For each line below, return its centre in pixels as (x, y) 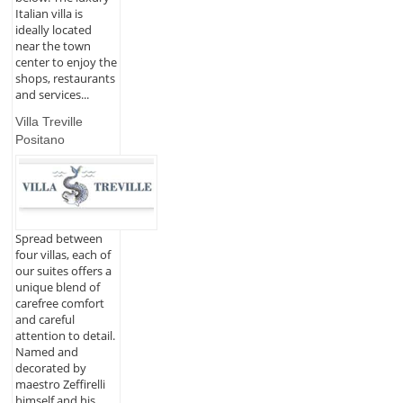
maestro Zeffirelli (60, 384)
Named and (46, 351)
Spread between (58, 238)
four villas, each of (63, 254)
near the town (53, 45)
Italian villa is (49, 13)
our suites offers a (63, 270)
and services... (52, 94)
